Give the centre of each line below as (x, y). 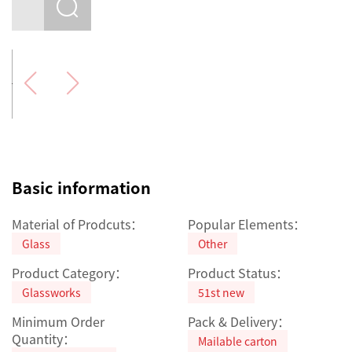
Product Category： (70, 272)
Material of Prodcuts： (77, 224)
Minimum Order (58, 321)
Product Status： (238, 272)
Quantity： (44, 338)
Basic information (81, 187)
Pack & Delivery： (239, 321)
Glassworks (51, 292)
